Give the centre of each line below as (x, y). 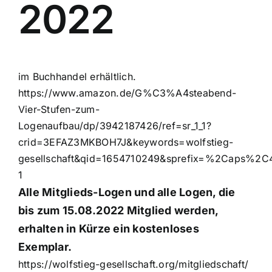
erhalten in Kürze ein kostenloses (109, 229)
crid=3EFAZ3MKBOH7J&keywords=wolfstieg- (126, 142)
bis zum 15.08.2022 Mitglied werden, (118, 211)
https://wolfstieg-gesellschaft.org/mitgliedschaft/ (133, 264)
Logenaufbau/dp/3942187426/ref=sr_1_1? (115, 126)
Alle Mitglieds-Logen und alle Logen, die (127, 192)
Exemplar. (45, 247)
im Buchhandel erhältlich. (77, 77)
